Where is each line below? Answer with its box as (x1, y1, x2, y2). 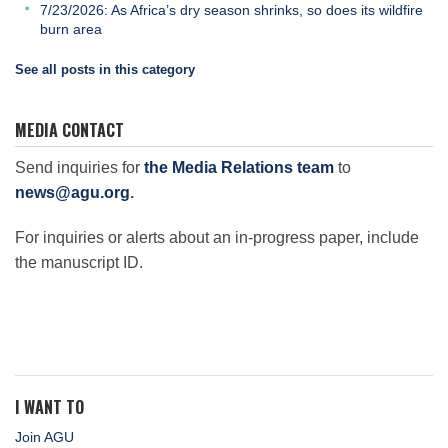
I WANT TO (15, 394, 84, 419)
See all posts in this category (15, 61, 195, 77)
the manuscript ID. (15, 253, 143, 271)
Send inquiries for (15, 158, 144, 176)
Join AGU (15, 428, 74, 445)
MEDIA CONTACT (15, 117, 124, 142)
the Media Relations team (144, 158, 334, 176)
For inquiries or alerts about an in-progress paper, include (15, 228, 419, 246)
